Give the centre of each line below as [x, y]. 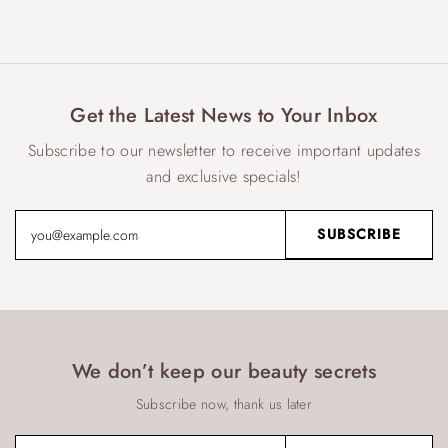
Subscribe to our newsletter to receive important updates [224, 151]
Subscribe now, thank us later [224, 404]
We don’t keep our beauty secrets [224, 372]
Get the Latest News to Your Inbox [224, 116]
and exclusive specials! [224, 177]
